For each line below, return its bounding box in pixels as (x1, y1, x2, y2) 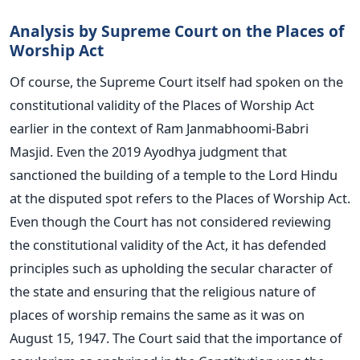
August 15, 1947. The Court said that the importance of (10, 329, 342, 348)
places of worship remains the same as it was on (10, 305, 305, 325)
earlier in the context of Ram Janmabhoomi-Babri (10, 119, 309, 138)
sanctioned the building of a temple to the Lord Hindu (10, 166, 337, 185)
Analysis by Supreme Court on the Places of (10, 20, 344, 43)
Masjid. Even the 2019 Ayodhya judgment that (10, 142, 287, 162)
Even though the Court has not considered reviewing (10, 212, 331, 231)
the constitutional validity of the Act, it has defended (10, 235, 326, 255)
